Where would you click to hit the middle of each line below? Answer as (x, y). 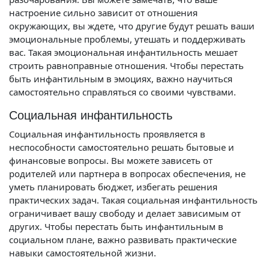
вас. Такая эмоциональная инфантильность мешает (123, 52)
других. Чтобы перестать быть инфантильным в (116, 226)
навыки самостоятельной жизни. (83, 253)
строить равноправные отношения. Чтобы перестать (126, 65)
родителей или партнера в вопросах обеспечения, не (127, 174)
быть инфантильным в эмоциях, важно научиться (121, 79)
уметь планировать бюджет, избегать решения (113, 187)
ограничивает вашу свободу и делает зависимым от (125, 213)
